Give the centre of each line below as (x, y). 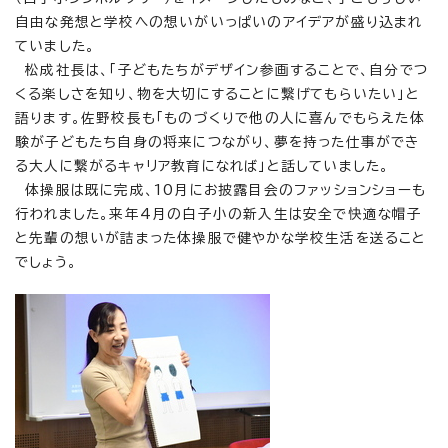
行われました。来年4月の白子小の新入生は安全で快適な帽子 (219, 213)
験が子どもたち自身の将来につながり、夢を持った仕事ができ (217, 141)
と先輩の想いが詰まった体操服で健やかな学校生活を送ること (221, 237)
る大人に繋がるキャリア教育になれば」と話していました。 (202, 165)
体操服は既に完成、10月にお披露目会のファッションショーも (220, 189)
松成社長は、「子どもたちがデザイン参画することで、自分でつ (222, 69)
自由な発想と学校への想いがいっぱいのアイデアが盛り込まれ (219, 21)
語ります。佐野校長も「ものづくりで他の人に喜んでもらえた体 (220, 117)
